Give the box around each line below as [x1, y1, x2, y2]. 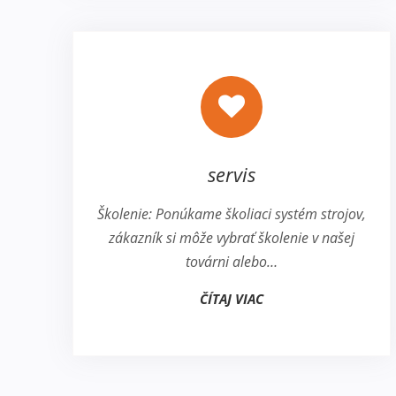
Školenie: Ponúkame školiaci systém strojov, [96, 204, 366, 225]
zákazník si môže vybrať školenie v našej [108, 228, 354, 248]
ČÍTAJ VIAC [199, 290, 263, 308]
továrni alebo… [185, 252, 278, 272]
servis [207, 161, 255, 188]
